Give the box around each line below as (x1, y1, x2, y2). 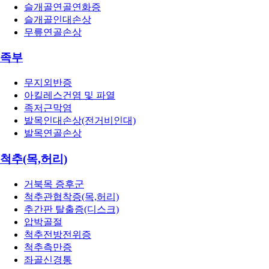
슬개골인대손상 (24, 14, 91, 25)
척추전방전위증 (24, 229, 91, 240)
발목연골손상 (24, 128, 82, 139)
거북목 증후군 (24, 178, 84, 189)
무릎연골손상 (24, 26, 82, 37)
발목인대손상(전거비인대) (24, 115, 136, 126)
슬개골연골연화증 (24, 1, 101, 12)
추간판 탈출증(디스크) (24, 204, 119, 214)
